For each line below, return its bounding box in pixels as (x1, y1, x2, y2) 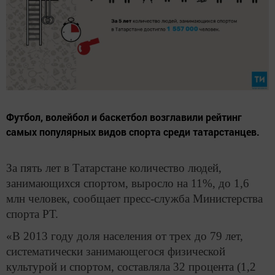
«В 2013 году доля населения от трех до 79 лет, (6, 229, 243, 242)
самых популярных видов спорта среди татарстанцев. (6, 125, 260, 139)
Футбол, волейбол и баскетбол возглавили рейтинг (6, 110, 242, 124)
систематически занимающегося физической (6, 244, 225, 258)
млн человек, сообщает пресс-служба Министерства (6, 192, 263, 206)
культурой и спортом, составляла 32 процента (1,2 (6, 260, 256, 273)
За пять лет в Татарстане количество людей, (6, 161, 222, 175)
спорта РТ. (6, 207, 58, 221)
